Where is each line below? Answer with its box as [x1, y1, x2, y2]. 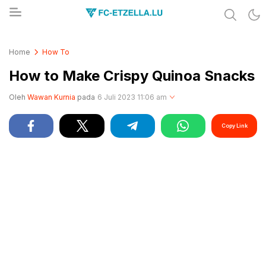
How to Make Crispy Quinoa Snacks [9, 67, 255, 84]
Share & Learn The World [30, 33, 129, 44]
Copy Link [221, 122, 248, 129]
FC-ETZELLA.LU [30, 40, 90, 51]
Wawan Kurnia [27, 93, 75, 102]
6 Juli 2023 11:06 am [97, 93, 167, 102]
